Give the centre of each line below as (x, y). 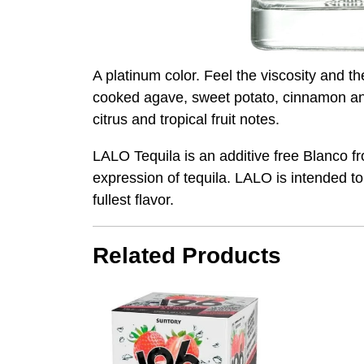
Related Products (187, 256)
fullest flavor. (133, 200)
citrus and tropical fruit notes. (186, 120)
